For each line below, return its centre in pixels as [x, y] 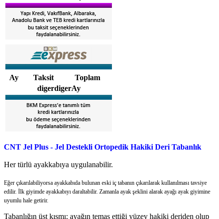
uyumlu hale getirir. [26, 201]
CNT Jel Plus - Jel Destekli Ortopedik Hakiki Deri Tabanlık [103, 147]
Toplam [88, 78]
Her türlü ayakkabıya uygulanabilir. [58, 165]
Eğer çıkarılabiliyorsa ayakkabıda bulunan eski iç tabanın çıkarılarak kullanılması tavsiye [105, 183]
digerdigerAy [59, 88]
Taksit [43, 78]
